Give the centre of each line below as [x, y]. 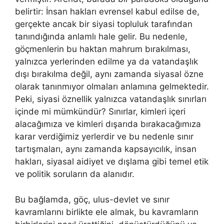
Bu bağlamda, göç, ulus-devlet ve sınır [92, 199]
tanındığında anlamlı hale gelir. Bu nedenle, [101, 37]
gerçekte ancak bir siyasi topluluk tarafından [104, 24]
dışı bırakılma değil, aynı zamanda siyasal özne [109, 74]
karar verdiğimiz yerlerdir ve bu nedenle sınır [104, 137]
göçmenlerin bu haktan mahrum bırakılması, [103, 49]
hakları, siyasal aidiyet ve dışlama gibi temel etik [112, 162]
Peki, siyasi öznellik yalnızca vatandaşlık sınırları [111, 99]
